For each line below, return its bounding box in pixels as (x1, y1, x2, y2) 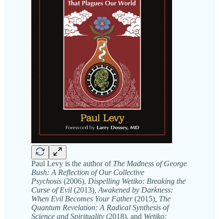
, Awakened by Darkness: (94, 185, 173, 194)
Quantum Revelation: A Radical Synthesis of (31, 203, 169, 212)
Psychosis (31, 176, 64, 185)
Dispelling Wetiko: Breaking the (88, 176, 186, 185)
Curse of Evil (31, 185, 74, 194)
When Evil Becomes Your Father (31, 194, 134, 203)
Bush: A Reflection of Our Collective (31, 168, 144, 176)
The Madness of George (113, 159, 187, 168)
